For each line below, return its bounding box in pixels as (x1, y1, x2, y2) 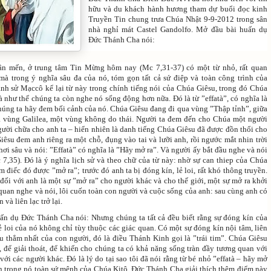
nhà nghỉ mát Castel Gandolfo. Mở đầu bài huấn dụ (88, 24, 267, 34)
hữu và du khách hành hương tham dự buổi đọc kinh (88, 4, 267, 13)
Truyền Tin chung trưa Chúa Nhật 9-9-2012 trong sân (88, 14, 267, 24)
